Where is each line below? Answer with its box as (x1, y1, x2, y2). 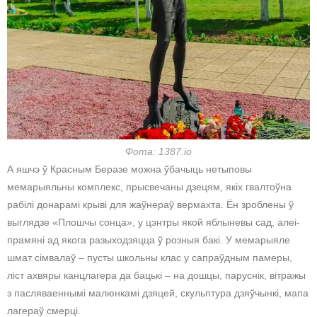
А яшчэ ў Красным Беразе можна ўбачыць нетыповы (7, 163, 252, 175)
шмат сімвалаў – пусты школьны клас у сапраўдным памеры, (7, 251, 292, 263)
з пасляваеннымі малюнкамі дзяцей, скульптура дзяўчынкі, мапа (7, 287, 309, 299)
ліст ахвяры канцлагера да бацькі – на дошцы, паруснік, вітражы (7, 269, 306, 281)
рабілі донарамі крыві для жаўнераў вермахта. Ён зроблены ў (7, 198, 294, 210)
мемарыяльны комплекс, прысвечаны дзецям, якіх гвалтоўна (7, 180, 292, 192)
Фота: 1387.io (125, 145, 192, 157)
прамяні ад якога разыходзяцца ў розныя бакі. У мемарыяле (7, 234, 290, 246)
